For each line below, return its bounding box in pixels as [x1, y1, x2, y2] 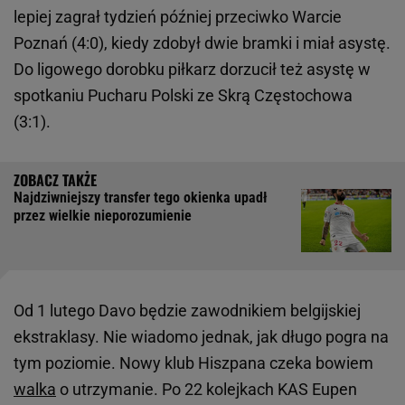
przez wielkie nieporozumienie [14, 206, 192, 224]
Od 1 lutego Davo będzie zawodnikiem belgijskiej [14, 300, 361, 320]
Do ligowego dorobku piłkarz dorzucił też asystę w [14, 59, 371, 79]
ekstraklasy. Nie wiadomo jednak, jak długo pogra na [14, 326, 389, 346]
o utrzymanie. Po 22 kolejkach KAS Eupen [56, 379, 357, 399]
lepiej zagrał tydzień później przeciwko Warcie [14, 6, 342, 26]
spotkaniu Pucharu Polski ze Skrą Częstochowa [14, 85, 353, 105]
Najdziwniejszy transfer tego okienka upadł [14, 188, 268, 206]
